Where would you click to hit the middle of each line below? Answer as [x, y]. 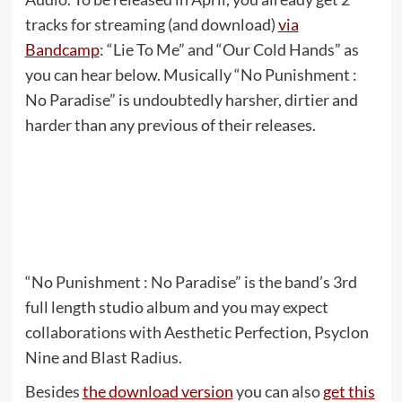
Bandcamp [62, 50]
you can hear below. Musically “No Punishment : [191, 75]
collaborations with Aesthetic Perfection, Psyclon [197, 332]
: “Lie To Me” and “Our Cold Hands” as [229, 50]
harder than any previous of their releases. [170, 125]
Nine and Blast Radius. [103, 358]
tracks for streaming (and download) [151, 25]
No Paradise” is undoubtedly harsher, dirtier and [191, 100]
